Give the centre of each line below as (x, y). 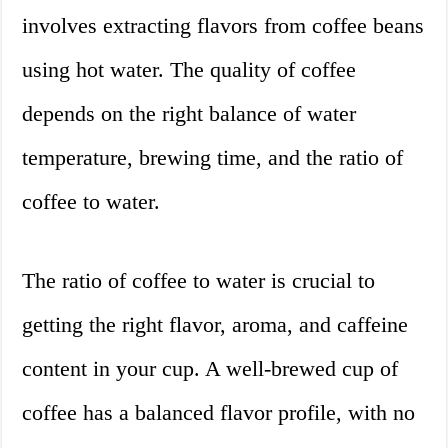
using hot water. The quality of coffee (189, 69)
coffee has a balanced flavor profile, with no (219, 412)
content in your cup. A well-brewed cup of (210, 368)
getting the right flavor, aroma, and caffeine (215, 324)
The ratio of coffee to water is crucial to (199, 280)
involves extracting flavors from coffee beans (223, 25)
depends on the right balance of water (189, 113)
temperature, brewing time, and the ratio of (213, 157)
